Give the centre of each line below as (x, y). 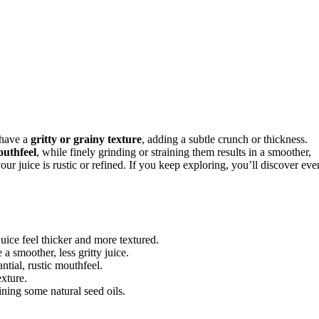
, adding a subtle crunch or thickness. (225, 139)
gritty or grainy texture (86, 139)
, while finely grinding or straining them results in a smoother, (174, 152)
